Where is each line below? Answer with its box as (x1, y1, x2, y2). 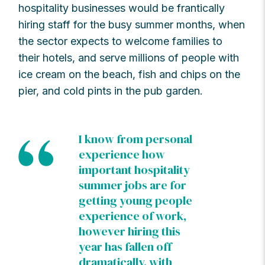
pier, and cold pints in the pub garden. (18, 85, 203, 98)
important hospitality (79, 161, 190, 179)
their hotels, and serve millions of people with (18, 51, 240, 64)
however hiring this (79, 223, 181, 240)
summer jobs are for (79, 177, 187, 194)
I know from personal (79, 131, 193, 148)
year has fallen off (79, 238, 172, 256)
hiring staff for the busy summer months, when (18, 18, 245, 31)
